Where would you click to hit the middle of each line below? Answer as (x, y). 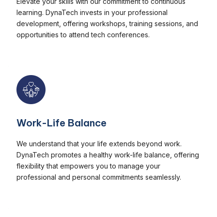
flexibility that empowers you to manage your (88, 166)
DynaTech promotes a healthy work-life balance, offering (108, 155)
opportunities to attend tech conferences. (83, 34)
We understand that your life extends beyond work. (99, 143)
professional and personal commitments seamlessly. (99, 177)
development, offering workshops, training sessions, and (107, 23)
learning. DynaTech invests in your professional (92, 12)
